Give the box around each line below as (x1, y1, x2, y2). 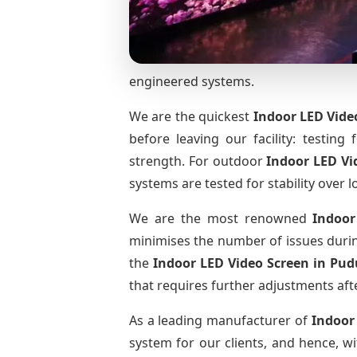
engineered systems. (129, 73, 254, 90)
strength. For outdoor (129, 152, 267, 170)
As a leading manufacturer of (129, 312, 312, 329)
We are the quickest (129, 108, 253, 125)
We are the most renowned (129, 210, 313, 227)
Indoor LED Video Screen (153, 254, 313, 272)
